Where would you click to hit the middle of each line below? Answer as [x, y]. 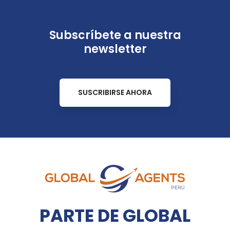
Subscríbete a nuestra [115, 35]
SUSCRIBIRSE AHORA [115, 92]
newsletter [115, 49]
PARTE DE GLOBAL [115, 215]
